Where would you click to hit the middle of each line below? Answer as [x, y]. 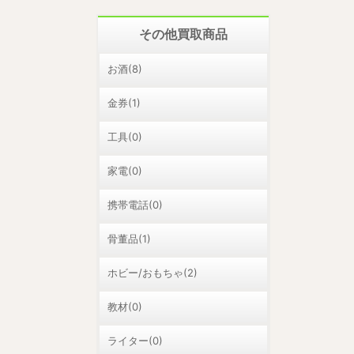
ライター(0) [135, 341]
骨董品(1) [129, 239]
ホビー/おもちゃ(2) [153, 273]
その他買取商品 [183, 34]
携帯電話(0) [135, 205]
